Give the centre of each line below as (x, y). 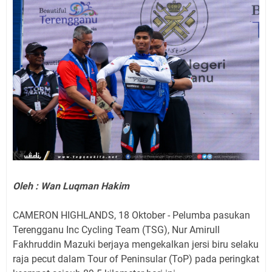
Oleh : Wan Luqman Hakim (71, 186)
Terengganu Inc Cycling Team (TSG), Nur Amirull (116, 230)
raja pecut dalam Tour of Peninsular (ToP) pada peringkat (136, 259)
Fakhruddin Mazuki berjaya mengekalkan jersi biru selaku (136, 245)
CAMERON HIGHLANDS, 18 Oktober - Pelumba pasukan (131, 216)
